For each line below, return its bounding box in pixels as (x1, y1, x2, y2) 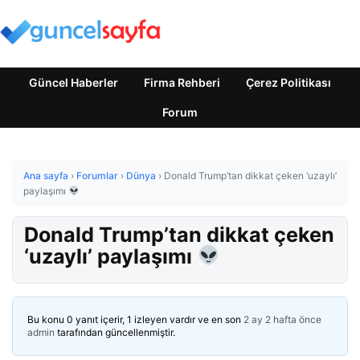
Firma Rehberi (144, 76, 220, 89)
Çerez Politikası (246, 76, 331, 89)
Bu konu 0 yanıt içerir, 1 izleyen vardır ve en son (27, 313, 243, 325)
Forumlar (76, 170, 118, 182)
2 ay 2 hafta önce (243, 313, 321, 325)
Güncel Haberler (29, 76, 118, 89)
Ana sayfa (23, 170, 68, 182)
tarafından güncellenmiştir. (55, 325, 175, 338)
